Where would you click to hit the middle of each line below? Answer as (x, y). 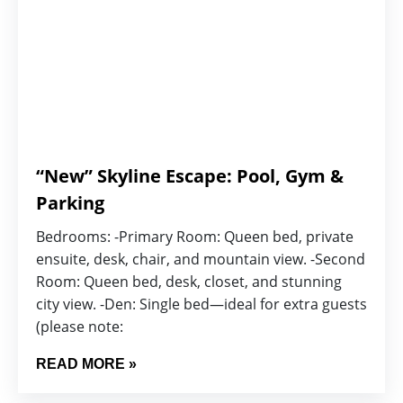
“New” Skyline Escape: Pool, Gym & (190, 176)
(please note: (80, 327)
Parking (70, 203)
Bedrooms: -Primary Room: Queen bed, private (195, 237)
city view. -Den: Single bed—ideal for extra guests (201, 304)
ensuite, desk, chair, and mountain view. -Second (201, 259)
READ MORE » (86, 364)
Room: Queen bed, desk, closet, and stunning (189, 282)
